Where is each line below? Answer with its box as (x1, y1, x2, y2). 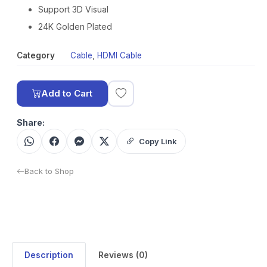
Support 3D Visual (38, 4, 108, 14)
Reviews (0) (98, 250, 148, 260)
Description (24, 250, 73, 260)
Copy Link (139, 136, 177, 146)
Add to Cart (41, 88, 92, 99)
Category (17, 51, 55, 60)
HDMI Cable (97, 51, 142, 60)
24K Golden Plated (38, 21, 112, 32)
